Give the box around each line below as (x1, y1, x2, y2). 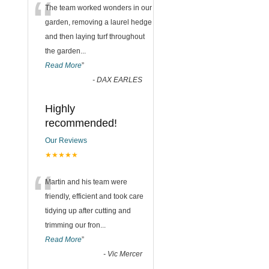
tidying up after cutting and (45, 207, 131, 216)
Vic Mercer (107, 250, 142, 259)
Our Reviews (45, 136, 87, 145)
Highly (45, 103, 75, 115)
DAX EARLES (97, 76, 142, 85)
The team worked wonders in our (45, 4, 152, 13)
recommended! (45, 117, 117, 130)
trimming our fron (45, 221, 100, 230)
